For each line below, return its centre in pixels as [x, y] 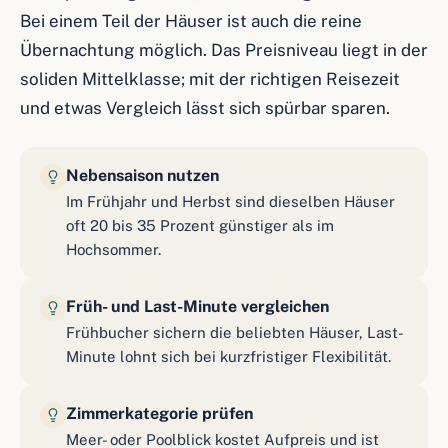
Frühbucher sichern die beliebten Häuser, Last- [235, 332]
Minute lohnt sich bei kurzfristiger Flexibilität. [228, 356]
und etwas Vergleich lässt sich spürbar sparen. [205, 108]
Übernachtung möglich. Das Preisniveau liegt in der [224, 50]
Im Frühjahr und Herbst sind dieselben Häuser [230, 201]
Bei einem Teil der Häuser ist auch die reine [191, 21]
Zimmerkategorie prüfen [159, 413]
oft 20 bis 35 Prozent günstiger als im [200, 225]
